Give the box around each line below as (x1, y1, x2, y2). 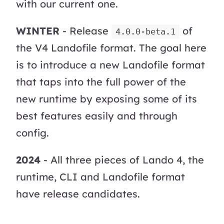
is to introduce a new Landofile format (16, 58, 205, 71)
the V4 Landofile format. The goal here (16, 41, 206, 54)
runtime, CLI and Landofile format (16, 170, 185, 183)
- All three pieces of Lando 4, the (40, 153, 204, 166)
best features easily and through (16, 109, 177, 122)
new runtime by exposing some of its (16, 92, 197, 105)
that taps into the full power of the (16, 75, 186, 88)
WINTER (16, 24, 59, 37)
